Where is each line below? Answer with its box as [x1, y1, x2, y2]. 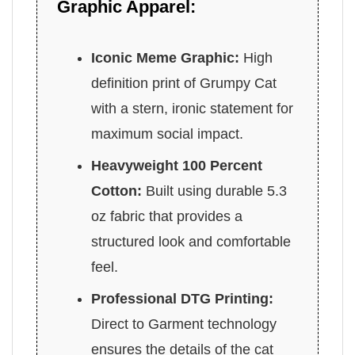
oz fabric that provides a [91, 208, 243, 225]
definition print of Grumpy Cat [91, 75, 277, 92]
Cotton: [91, 183, 143, 200]
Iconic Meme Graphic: [91, 50, 240, 67]
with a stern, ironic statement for [91, 101, 294, 117]
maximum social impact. [91, 126, 244, 143]
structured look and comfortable [91, 234, 292, 250]
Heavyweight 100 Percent [91, 158, 263, 174]
